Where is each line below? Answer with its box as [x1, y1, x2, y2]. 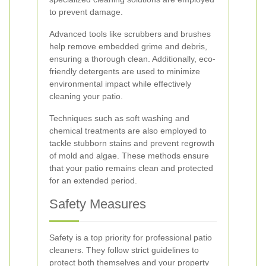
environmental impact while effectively [49, 79, 191, 88]
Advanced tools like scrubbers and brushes [49, 29, 211, 39]
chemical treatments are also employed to [49, 126, 207, 135]
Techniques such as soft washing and [49, 113, 189, 123]
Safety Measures [49, 197, 146, 211]
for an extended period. [49, 176, 137, 185]
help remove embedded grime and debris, [49, 42, 207, 51]
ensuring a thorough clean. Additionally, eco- [49, 54, 216, 64]
